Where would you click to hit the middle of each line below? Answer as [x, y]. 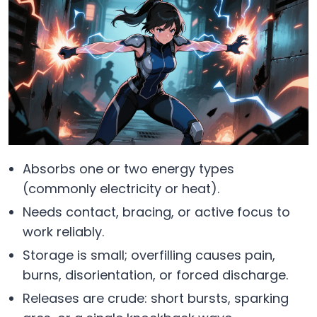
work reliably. [63, 231]
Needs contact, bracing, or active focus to [156, 212]
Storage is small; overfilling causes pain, [149, 255]
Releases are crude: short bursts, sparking [156, 298]
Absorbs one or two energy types [128, 168]
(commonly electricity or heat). [121, 188]
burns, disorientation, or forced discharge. [155, 275]
